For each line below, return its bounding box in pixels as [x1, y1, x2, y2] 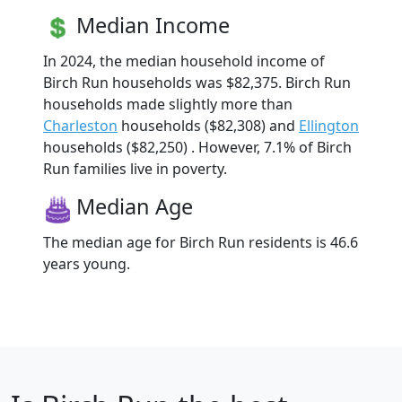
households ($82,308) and [118, 116, 299, 136]
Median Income [76, 11, 230, 40]
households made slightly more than [43, 94, 293, 115]
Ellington [299, 116, 359, 136]
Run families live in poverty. [43, 159, 227, 179]
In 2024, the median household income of [43, 51, 325, 72]
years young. [43, 254, 130, 275]
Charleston [43, 116, 118, 136]
